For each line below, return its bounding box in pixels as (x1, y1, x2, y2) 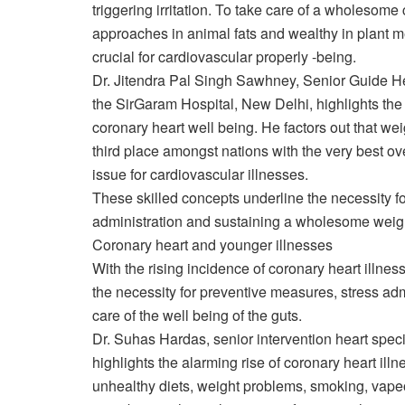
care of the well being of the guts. (92, 304, 302, 325)
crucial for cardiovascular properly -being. (92, 45, 356, 67)
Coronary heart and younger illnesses (92, 233, 333, 255)
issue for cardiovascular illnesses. (92, 163, 308, 184)
